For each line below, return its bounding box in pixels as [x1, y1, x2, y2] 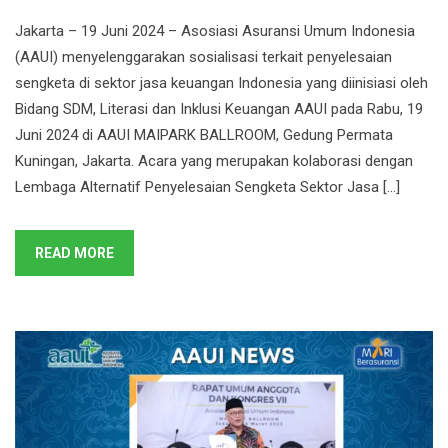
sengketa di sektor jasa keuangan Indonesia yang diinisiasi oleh [15, 74, 428, 92]
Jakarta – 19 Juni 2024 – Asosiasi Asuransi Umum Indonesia [15, 22, 415, 40]
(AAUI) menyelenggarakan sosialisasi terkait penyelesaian [15, 48, 392, 66]
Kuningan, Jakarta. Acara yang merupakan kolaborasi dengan [15, 152, 413, 170]
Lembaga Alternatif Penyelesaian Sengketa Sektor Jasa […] [15, 178, 400, 196]
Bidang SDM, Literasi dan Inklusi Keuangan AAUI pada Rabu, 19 [15, 100, 423, 118]
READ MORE [35, 245, 114, 261]
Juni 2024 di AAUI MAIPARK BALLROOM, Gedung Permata [15, 126, 393, 144]
